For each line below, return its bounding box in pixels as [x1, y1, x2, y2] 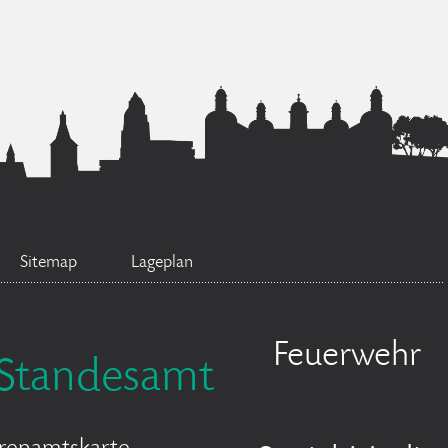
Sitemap [20, 254, 77, 272]
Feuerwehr [273, 339, 421, 375]
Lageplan [131, 254, 193, 272]
